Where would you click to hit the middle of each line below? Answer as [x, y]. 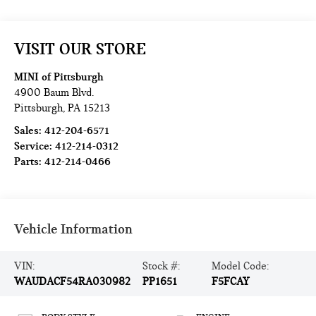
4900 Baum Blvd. [54, 93]
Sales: [30, 131]
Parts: [30, 162]
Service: [35, 146]
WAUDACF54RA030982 [73, 282]
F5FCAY [230, 282]
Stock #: [162, 266]
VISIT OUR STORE [80, 49]
